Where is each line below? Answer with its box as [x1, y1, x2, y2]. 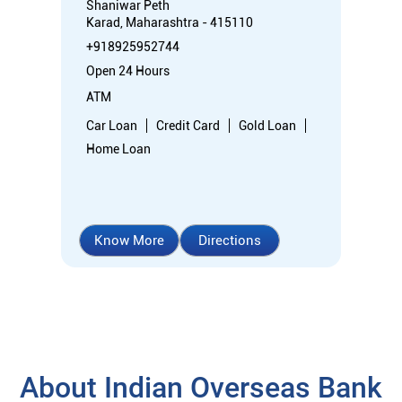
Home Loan [86, 141, 151, 156]
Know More [94, 232, 164, 249]
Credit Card [156, 118, 220, 133]
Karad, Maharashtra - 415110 [86, 14, 253, 30]
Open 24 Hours [86, 63, 170, 78]
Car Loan [86, 118, 137, 133]
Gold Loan [239, 118, 296, 133]
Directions [198, 232, 261, 249]
